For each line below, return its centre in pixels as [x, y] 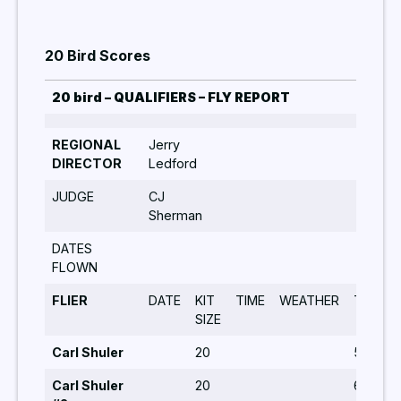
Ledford [173, 163]
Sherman [175, 215]
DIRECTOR [87, 163]
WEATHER [309, 300]
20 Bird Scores [98, 56]
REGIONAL [86, 144]
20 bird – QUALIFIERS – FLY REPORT [171, 97]
